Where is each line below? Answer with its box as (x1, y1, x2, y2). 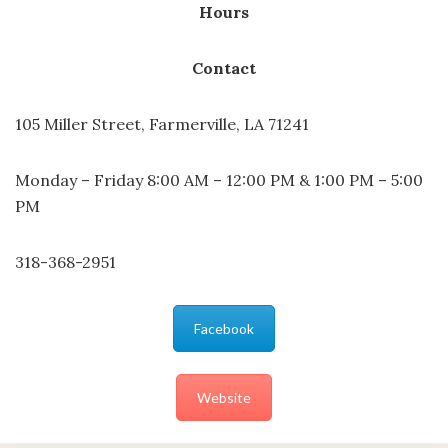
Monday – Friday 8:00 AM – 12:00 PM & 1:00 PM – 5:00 (15, 169, 423, 190)
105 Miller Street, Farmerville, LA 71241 (15, 113, 309, 134)
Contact (192, 57, 256, 78)
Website (197, 388, 251, 406)
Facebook (194, 319, 254, 337)
